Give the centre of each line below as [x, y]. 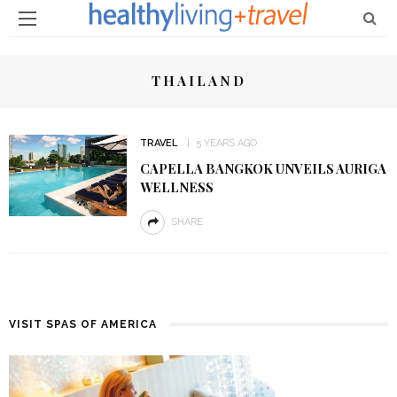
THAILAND [198, 81]
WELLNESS [176, 187]
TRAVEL [158, 143]
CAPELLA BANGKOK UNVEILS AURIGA [263, 168]
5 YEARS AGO [226, 143]
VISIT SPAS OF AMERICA [83, 324]
